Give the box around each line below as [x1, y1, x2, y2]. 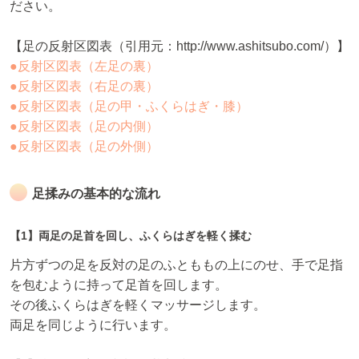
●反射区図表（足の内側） [10, 119, 159, 134]
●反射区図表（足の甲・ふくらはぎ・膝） [10, 99, 248, 114]
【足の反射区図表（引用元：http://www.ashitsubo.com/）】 [10, 39, 349, 54]
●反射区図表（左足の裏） [10, 59, 159, 74]
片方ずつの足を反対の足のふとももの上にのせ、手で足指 [10, 258, 343, 272]
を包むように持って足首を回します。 [10, 278, 228, 292]
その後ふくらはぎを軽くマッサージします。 [10, 298, 266, 313]
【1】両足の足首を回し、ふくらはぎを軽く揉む [10, 229, 252, 243]
